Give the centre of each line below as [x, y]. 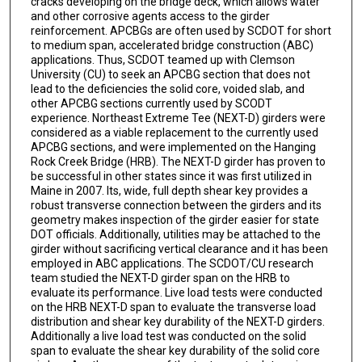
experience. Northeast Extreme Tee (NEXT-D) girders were [178, 118]
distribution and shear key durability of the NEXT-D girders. [177, 322]
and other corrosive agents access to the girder [150, 17]
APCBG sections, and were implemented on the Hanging [173, 147]
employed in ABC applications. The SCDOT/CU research [172, 264]
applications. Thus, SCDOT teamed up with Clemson [162, 60]
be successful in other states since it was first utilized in [171, 177]
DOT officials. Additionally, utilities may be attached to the [175, 235]
